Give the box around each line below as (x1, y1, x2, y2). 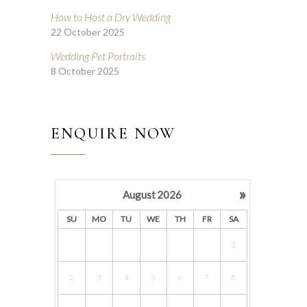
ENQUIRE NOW (51, 123, 175, 143)
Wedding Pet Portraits (51, 49, 145, 62)
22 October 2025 (51, 25, 125, 38)
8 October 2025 (51, 64, 119, 77)
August (123, 188, 156, 201)
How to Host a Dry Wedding (51, 10, 171, 23)
